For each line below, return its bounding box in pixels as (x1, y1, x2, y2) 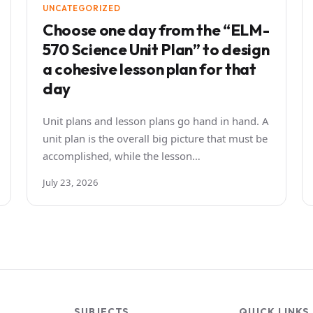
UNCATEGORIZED (43, 2, 121, 13)
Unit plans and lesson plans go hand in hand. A (43, 113, 269, 128)
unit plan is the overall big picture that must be (43, 131, 268, 145)
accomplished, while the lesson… (43, 148, 201, 163)
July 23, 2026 (43, 175, 99, 189)
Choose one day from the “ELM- (43, 20, 270, 40)
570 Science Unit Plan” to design (43, 39, 270, 59)
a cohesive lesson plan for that (43, 59, 256, 79)
